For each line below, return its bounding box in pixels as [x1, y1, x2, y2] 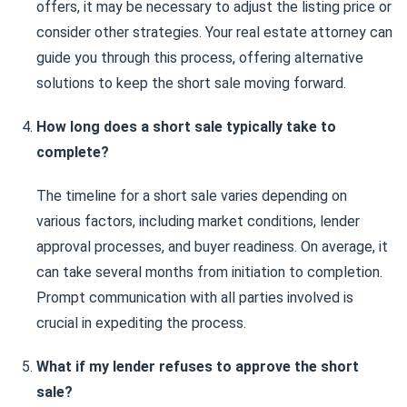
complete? [36, 144, 109, 161]
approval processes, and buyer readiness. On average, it [36, 238, 388, 255]
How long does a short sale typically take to [36, 118, 336, 135]
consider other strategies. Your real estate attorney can [36, 24, 392, 41]
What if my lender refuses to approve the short [36, 358, 359, 375]
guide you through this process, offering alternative [36, 49, 363, 66]
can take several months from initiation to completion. [36, 263, 382, 281]
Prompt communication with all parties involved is [36, 289, 353, 306]
